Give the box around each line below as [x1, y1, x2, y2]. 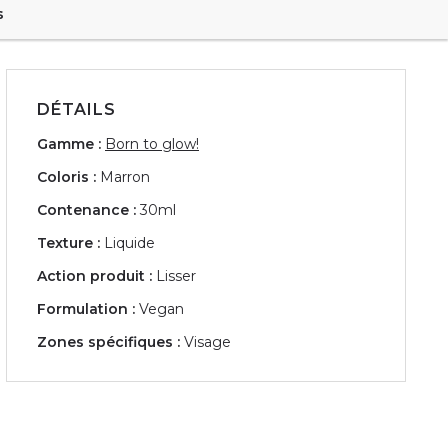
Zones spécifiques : [37, 332, 180, 351]
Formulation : [37, 299, 135, 318]
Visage [184, 332, 231, 351]
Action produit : [37, 266, 152, 285]
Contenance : [37, 200, 136, 219]
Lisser [156, 266, 196, 285]
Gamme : [37, 134, 101, 153]
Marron [100, 167, 150, 186]
